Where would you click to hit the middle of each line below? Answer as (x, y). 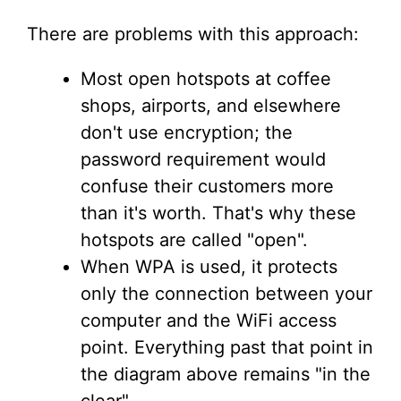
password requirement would (203, 159)
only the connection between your (226, 294)
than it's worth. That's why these (218, 213)
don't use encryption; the (187, 132)
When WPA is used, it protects (209, 267)
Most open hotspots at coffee (206, 79)
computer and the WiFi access (209, 320)
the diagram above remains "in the (226, 374)
